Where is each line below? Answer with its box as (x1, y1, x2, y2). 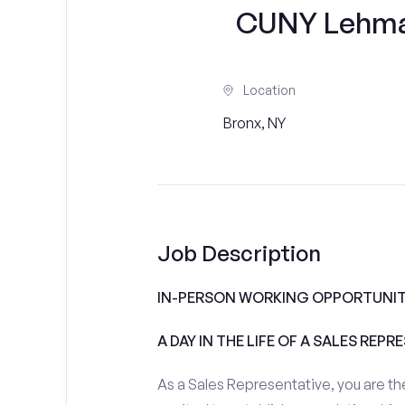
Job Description (156, 240, 321, 267)
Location (243, 82, 297, 98)
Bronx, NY (223, 114, 287, 132)
